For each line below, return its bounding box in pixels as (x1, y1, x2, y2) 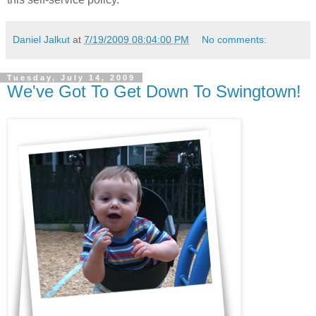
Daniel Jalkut (13, 34, 70, 45)
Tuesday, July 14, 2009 (7, 73, 135, 82)
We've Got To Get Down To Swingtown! (7, 82, 301, 101)
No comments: (202, 34, 267, 45)
